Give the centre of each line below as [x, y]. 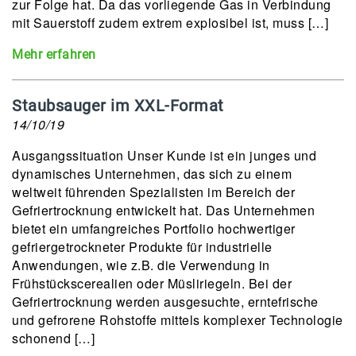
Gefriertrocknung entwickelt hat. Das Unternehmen [163, 210]
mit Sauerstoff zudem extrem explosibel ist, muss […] [170, 23]
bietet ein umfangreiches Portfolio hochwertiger [154, 228]
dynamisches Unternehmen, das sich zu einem [152, 174]
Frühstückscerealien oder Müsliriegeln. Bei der [152, 283]
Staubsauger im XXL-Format [118, 106]
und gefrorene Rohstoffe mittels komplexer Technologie [178, 320]
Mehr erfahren [54, 54]
